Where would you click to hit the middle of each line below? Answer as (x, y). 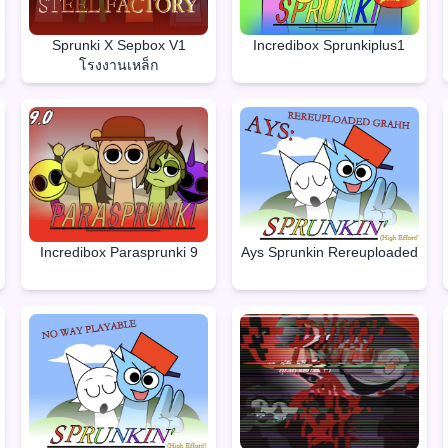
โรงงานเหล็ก (119, 64)
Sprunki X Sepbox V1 (118, 44)
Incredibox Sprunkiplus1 (329, 44)
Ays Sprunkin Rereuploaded (329, 252)
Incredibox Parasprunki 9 (118, 252)
